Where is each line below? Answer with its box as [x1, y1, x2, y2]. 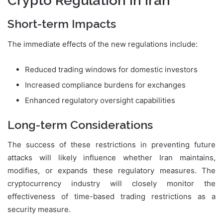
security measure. [7, 205, 71, 215]
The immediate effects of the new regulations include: [7, 39, 198, 49]
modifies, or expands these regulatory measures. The [7, 166, 216, 176]
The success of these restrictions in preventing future [7, 140, 216, 150]
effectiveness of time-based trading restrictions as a [7, 192, 216, 202]
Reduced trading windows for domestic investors [25, 64, 198, 74]
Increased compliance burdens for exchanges [25, 80, 186, 90]
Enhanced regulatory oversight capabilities [25, 95, 175, 105]
